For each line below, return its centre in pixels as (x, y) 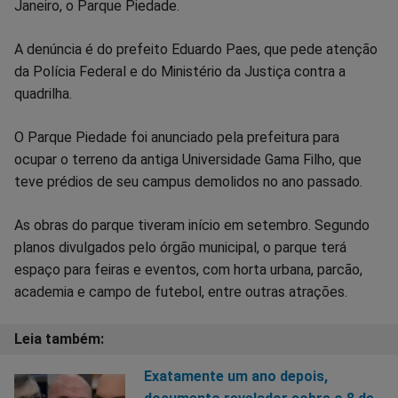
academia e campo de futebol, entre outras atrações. (181, 291)
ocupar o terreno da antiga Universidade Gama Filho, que (188, 159)
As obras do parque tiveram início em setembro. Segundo (192, 225)
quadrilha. (43, 93)
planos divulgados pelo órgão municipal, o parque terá (180, 247)
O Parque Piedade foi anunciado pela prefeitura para (177, 137)
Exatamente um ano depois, (235, 376)
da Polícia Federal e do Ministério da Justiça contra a (180, 71)
